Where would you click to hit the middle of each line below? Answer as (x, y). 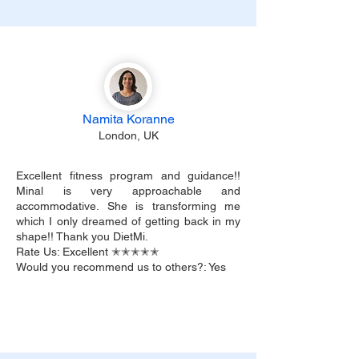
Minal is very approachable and (128, 191)
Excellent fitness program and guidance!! (128, 175)
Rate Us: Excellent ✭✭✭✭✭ (88, 252)
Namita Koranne (128, 119)
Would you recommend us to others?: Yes (121, 267)
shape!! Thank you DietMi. (82, 236)
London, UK (128, 135)
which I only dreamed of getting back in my (128, 221)
